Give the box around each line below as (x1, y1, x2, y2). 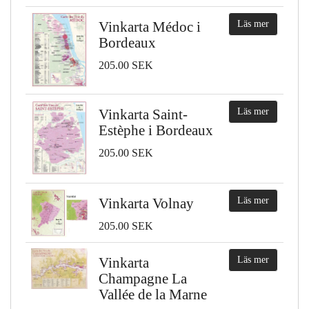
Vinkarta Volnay (99, 195, 194, 212)
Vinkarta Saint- (99, 106, 188, 123)
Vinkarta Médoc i (99, 19, 201, 36)
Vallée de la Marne (99, 286, 207, 303)
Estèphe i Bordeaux (99, 122, 213, 139)
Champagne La (99, 270, 187, 288)
